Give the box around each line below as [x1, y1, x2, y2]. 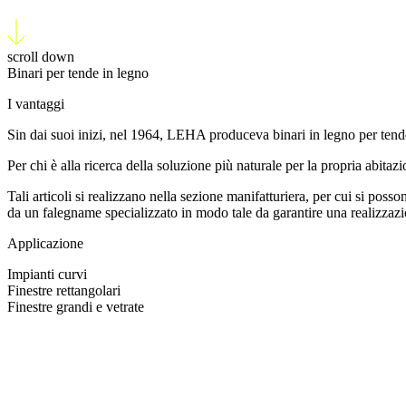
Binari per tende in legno [7, 64, 149, 81]
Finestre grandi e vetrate [7, 298, 144, 314]
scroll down [7, 48, 74, 64]
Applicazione [7, 235, 83, 251]
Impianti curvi [7, 266, 87, 282]
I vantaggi [7, 95, 64, 111]
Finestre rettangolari [7, 282, 121, 298]
